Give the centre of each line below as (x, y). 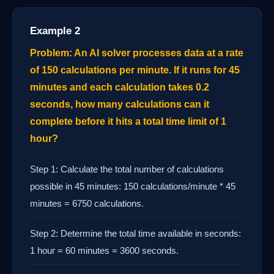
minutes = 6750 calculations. (87, 204)
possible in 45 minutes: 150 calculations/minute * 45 (133, 187)
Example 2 (55, 31)
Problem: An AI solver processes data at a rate (137, 53)
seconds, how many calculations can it (120, 105)
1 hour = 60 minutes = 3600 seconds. (104, 251)
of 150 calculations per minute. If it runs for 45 (135, 70)
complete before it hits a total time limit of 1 (128, 122)
